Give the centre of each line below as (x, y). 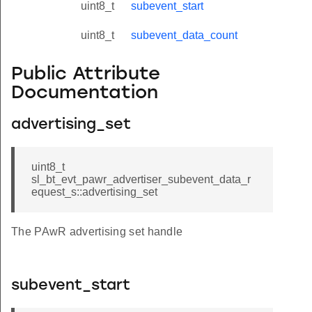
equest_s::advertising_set (94, 192)
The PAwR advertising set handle (97, 232)
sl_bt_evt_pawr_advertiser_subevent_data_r (141, 180)
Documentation (85, 93)
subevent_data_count (184, 36)
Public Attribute (86, 75)
